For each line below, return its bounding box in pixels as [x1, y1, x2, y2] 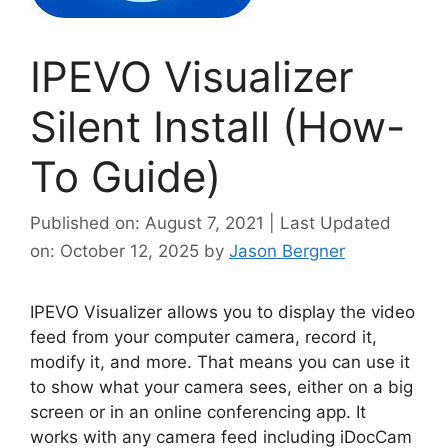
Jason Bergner [229, 240, 345, 261]
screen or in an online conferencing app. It [30, 401, 366, 422]
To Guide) [30, 151, 221, 203]
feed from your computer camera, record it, [30, 326, 377, 347]
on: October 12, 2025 [30, 240, 204, 261]
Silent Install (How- [30, 101, 405, 153]
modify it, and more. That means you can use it [30, 351, 410, 372]
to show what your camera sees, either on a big [30, 376, 413, 397]
